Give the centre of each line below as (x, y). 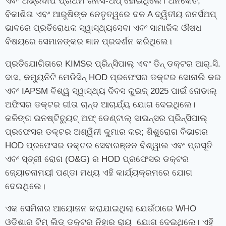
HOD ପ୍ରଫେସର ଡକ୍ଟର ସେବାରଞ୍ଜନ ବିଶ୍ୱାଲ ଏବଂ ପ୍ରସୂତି (109, 146)
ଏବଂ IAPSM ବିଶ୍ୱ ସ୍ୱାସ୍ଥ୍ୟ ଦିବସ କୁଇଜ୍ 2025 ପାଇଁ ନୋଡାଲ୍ (111, 91)
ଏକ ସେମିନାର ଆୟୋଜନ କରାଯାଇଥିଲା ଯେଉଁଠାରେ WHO (101, 209)
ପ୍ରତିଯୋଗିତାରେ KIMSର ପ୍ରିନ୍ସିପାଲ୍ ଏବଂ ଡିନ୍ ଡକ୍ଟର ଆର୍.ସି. (113, 64)
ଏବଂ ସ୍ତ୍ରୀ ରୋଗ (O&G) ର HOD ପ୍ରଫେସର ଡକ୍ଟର (97, 159)
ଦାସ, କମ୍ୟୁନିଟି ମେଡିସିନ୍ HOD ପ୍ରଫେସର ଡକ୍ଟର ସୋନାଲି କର (113, 78)
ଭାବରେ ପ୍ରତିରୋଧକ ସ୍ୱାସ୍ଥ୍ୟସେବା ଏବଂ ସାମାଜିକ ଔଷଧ (103, 28)
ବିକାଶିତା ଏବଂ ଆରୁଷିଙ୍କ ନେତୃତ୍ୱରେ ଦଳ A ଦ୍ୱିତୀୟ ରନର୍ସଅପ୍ (111, 15)
